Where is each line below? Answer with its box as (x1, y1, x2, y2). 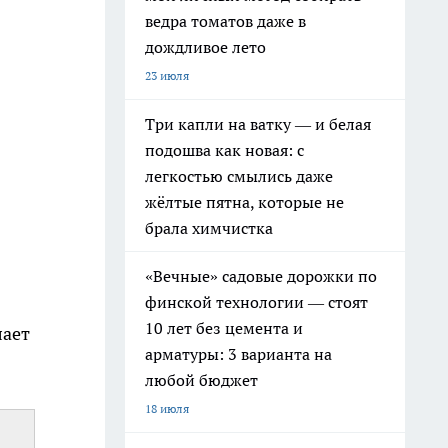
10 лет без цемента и (145, 318, 303, 338)
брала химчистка (145, 218, 273, 238)
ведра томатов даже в (145, 11, 306, 31)
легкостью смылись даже (145, 166, 333, 186)
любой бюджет (145, 370, 258, 390)
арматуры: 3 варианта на (145, 344, 332, 364)
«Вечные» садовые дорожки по (145, 266, 377, 286)
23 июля (145, 68, 189, 83)
